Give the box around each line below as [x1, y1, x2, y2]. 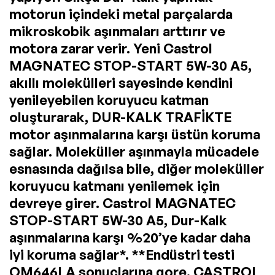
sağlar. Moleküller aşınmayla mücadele [9, 143, 259, 160]
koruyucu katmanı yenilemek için [9, 177, 220, 195]
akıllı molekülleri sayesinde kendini [9, 74, 233, 91]
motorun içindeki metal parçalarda [9, 6, 233, 23]
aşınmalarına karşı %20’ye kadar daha [9, 229, 250, 246]
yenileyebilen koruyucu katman [9, 91, 209, 109]
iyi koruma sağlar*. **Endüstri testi [9, 246, 234, 263]
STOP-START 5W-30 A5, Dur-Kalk [9, 212, 227, 229]
